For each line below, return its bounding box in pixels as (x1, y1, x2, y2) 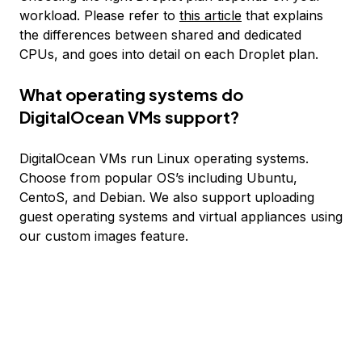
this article (179, 7, 242, 23)
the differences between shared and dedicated (19, 27, 301, 43)
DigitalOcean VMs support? (19, 107, 239, 127)
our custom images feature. (19, 228, 188, 244)
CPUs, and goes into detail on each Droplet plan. (19, 46, 318, 62)
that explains (242, 7, 323, 23)
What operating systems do (19, 84, 243, 104)
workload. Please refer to (19, 7, 179, 23)
